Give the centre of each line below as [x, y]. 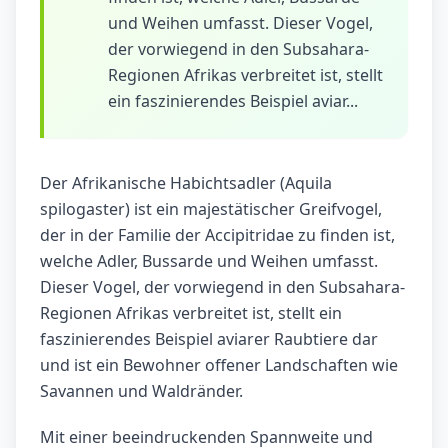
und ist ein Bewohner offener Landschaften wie [219, 365]
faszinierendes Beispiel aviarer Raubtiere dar [209, 339]
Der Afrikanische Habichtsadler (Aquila [186, 183]
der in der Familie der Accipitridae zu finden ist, [217, 235]
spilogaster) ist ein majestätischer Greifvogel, [211, 209]
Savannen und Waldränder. [141, 391]
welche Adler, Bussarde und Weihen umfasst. [209, 261]
